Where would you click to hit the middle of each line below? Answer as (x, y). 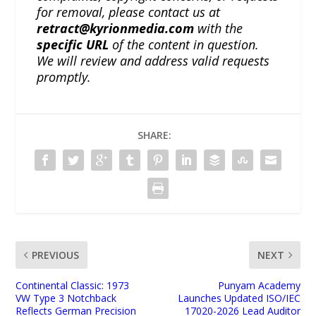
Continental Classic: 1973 (73, 286)
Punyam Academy (259, 286)
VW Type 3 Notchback (66, 298)
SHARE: (154, 135)
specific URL (73, 45)
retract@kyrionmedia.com (116, 29)
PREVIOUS (56, 255)
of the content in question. (184, 45)
